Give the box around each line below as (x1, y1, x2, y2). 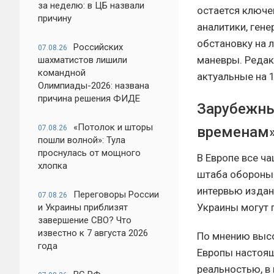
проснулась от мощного (38, 147, 141, 158)
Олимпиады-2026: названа (38, 80, 149, 91)
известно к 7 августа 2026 (38, 228, 148, 239)
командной (38, 67, 86, 78)
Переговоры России (73, 189, 159, 200)
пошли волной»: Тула (38, 135, 125, 146)
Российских (73, 42, 123, 53)
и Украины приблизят (38, 202, 128, 213)
